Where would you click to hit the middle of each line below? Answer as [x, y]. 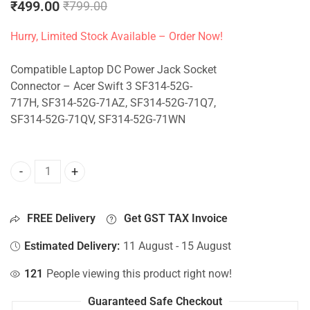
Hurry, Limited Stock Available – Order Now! [117, 37]
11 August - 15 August [177, 246]
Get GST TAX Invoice [174, 218]
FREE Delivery [60, 218]
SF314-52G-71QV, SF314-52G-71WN [98, 119]
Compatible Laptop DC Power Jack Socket [113, 70]
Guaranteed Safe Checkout [155, 301]
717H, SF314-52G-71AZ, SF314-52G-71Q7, [113, 103]
